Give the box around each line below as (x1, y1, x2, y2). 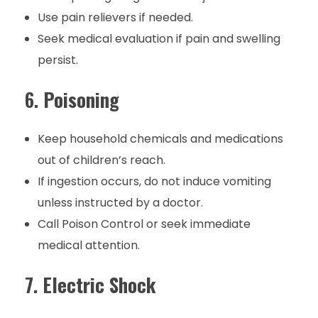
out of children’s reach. (37, 151, 165, 168)
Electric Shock (43, 270, 156, 299)
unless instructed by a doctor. (37, 194, 203, 211)
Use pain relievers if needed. (37, 9, 193, 26)
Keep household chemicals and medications (37, 130, 283, 147)
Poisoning (43, 85, 119, 114)
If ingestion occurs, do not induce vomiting (37, 172, 271, 190)
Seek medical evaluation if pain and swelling (37, 31, 280, 48)
